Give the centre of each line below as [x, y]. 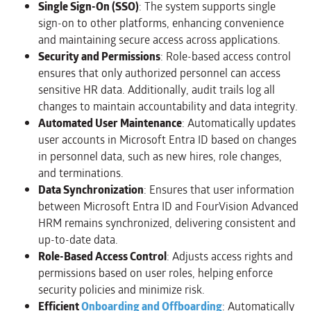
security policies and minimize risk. [121, 290]
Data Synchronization [91, 190]
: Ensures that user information [219, 190]
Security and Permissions [99, 57]
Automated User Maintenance [110, 124]
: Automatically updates [239, 124]
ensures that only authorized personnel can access [159, 74]
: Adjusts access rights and [230, 257]
